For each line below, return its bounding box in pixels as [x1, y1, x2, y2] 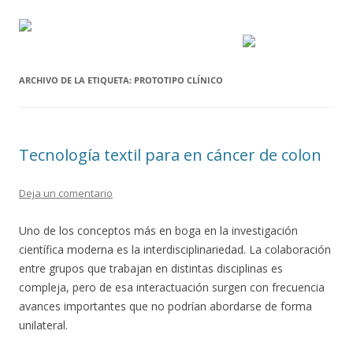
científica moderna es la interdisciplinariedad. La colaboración [19, 242, 331, 257]
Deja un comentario [19, 186, 113, 200]
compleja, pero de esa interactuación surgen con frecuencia [19, 280, 325, 295]
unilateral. [19, 318, 68, 333]
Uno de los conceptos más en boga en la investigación [19, 223, 298, 238]
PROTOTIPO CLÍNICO [134, 74, 223, 86]
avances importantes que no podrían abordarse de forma [19, 299, 312, 314]
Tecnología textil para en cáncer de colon [19, 144, 321, 165]
